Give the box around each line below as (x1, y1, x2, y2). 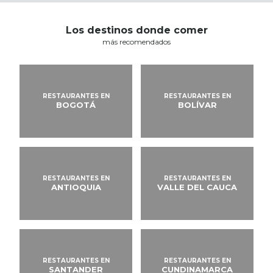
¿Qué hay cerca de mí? (41, 5, 121, 14)
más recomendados (102, 37, 171, 46)
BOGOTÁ (56, 100, 96, 110)
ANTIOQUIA (51, 182, 101, 192)
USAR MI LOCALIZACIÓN (41, 15, 138, 25)
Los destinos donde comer (65, 24, 208, 36)
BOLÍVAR (177, 100, 217, 110)
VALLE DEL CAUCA (157, 182, 237, 192)
